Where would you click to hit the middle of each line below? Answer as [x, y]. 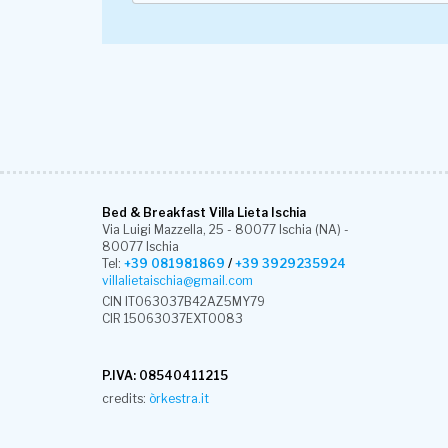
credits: [125, 399]
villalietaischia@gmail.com [177, 280]
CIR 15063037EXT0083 [172, 319]
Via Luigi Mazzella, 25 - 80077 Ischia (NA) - [225, 229]
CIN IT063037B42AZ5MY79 [183, 302]
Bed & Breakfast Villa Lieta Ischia [204, 212]
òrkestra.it [179, 399]
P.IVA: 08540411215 [165, 376]
